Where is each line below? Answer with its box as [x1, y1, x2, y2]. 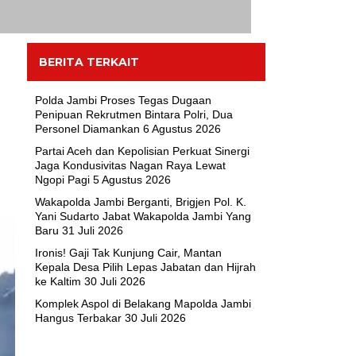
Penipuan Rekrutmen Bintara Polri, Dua [34, 108, 233, 121]
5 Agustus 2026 [92, 173, 171, 186]
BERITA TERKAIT [38, 55, 139, 69]
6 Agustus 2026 [142, 122, 221, 135]
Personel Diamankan [34, 122, 140, 135]
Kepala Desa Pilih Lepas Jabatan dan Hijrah [34, 261, 256, 273]
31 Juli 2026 [61, 224, 123, 237]
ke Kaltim [34, 275, 81, 288]
